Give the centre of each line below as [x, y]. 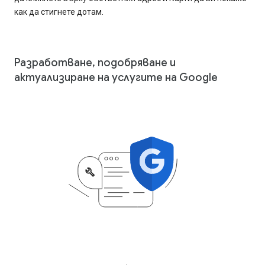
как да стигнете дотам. [59, 12]
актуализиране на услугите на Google [116, 77]
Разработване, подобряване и [95, 62]
